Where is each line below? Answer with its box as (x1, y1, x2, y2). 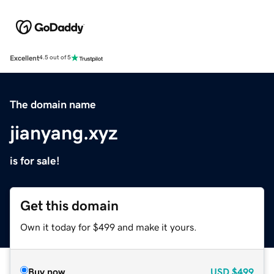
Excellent (10, 54, 39, 62)
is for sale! (10, 155, 60, 166)
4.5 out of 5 (39, 54, 71, 61)
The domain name (10, 98, 96, 110)
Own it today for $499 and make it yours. (20, 221, 197, 232)
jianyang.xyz (10, 122, 118, 143)
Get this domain (20, 198, 119, 213)
